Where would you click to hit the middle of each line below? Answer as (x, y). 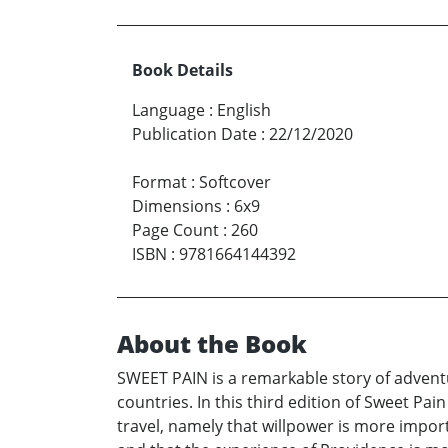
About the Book (212, 343)
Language (168, 110)
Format (159, 182)
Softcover (235, 182)
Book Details (182, 70)
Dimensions (177, 206)
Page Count (175, 230)
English (244, 110)
